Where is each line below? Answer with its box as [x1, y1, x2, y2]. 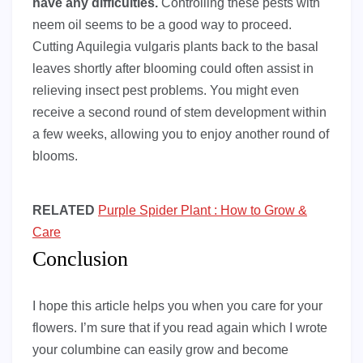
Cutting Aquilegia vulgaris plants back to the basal [32, 39, 318, 53]
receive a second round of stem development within [32, 105, 327, 119]
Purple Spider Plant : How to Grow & [98, 203, 307, 217]
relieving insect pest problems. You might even [32, 83, 299, 97]
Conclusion [32, 246, 128, 271]
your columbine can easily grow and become [32, 342, 288, 357]
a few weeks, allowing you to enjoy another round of [32, 126, 329, 141]
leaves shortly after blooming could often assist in [32, 61, 314, 75]
